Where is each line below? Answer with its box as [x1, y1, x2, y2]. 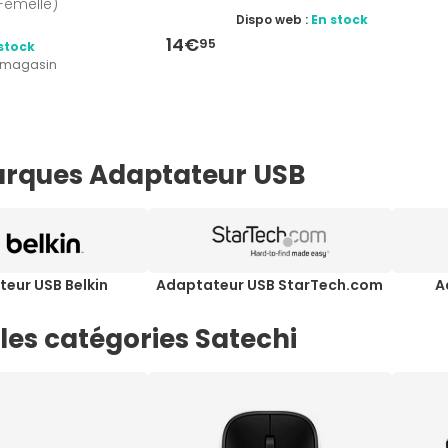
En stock [310, 11, 368, 29]
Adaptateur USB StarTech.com [156, 275, 384, 296]
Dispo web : [235, 11, 311, 29]
